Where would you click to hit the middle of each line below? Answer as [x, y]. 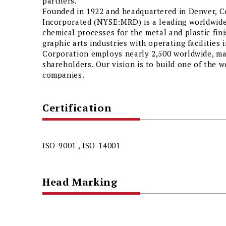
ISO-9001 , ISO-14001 [81, 146]
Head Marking [80, 182]
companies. [63, 74]
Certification [77, 108]
